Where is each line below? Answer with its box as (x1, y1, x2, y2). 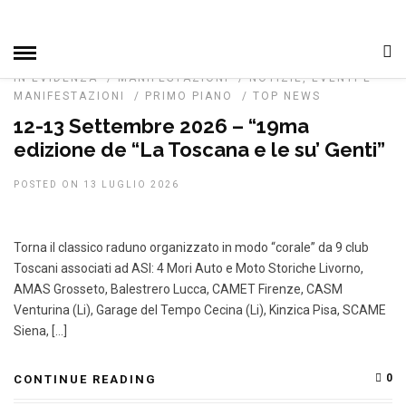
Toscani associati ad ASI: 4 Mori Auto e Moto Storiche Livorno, (14, 261, 363, 275)
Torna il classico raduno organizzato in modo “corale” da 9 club (14, 240, 369, 255)
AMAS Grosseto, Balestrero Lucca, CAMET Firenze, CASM (14, 282, 343, 296)
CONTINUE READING (14, 372, 157, 386)
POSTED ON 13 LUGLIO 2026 (14, 179, 179, 189)
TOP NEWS (253, 90, 321, 102)
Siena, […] (14, 324, 67, 338)
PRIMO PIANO (145, 90, 233, 102)
